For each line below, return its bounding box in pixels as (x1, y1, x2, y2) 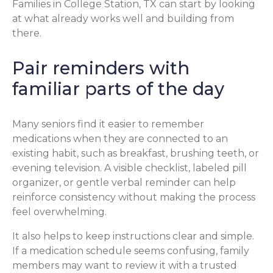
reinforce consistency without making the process (12, 191, 255, 204)
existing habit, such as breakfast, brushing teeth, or (12, 147, 259, 160)
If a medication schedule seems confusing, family (12, 245, 249, 257)
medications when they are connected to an (12, 133, 228, 145)
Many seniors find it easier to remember (12, 118, 204, 130)
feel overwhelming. (12, 206, 107, 218)
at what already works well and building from (12, 12, 234, 24)
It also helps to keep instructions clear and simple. (12, 230, 254, 243)
